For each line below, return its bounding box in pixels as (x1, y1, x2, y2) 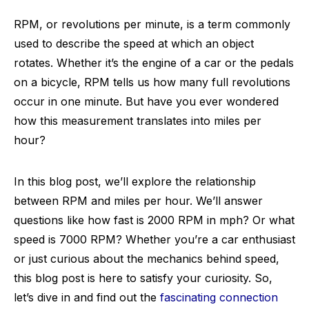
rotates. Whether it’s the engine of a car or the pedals (14, 56, 294, 70)
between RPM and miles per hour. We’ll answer (14, 194, 263, 208)
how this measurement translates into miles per (14, 114, 261, 128)
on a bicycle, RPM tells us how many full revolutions (14, 75, 290, 89)
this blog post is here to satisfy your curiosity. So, (14, 271, 272, 285)
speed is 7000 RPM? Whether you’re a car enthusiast (14, 232, 295, 246)
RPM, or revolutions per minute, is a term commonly (14, 17, 290, 31)
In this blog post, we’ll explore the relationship (14, 175, 256, 188)
